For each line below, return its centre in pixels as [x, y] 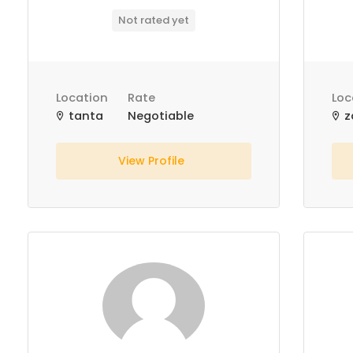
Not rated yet [153, 20]
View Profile [153, 161]
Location [82, 98]
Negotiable [161, 116]
